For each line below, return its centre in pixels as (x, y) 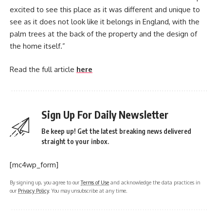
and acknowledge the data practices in (155, 182)
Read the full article (43, 69)
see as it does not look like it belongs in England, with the (105, 22)
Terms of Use (95, 182)
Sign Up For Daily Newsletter (105, 114)
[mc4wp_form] (34, 164)
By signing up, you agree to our (45, 182)
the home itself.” (37, 46)
